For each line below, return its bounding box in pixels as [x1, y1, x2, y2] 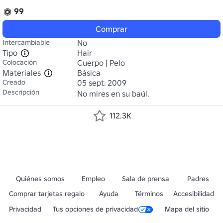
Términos [134, 189, 163, 198]
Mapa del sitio [164, 205, 209, 214]
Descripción [2, 88, 39, 97]
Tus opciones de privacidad [53, 205, 138, 214]
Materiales [2, 68, 41, 78]
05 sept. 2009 [77, 78, 126, 88]
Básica [77, 68, 101, 78]
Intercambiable [2, 38, 50, 47]
